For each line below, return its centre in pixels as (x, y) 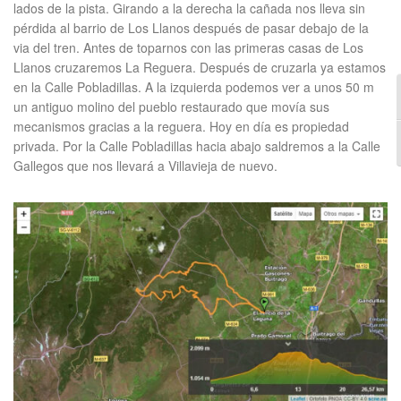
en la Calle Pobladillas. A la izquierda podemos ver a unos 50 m (194, 87)
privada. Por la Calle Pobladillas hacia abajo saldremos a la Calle (197, 146)
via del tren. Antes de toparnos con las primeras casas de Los (188, 47)
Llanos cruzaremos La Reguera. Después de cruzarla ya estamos (200, 67)
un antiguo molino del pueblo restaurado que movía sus (171, 107)
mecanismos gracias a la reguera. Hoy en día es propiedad (181, 126)
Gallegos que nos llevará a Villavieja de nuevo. (145, 166)
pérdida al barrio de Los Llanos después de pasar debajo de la (191, 28)
